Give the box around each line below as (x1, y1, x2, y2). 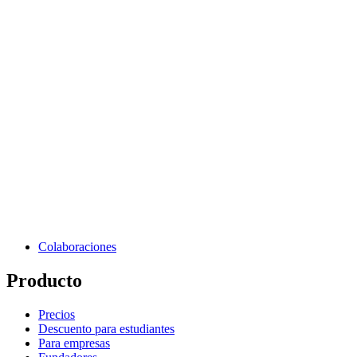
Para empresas (38, 335, 110, 350)
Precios (38, 307, 75, 321)
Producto (6, 269, 82, 291)
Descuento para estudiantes (38, 321, 175, 335)
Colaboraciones (38, 239, 116, 253)
